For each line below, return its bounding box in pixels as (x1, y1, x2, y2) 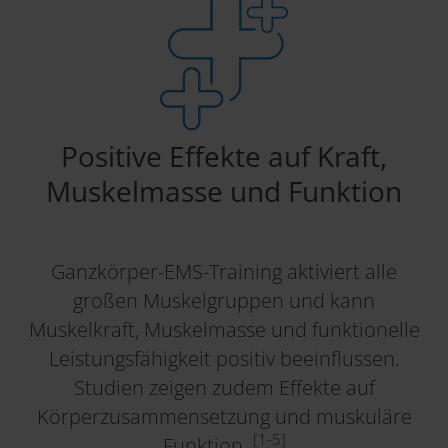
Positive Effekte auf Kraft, (61, 136, 387, 175)
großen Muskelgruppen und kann (73, 286, 375, 314)
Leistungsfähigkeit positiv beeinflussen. (48, 344, 400, 372)
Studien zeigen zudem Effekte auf (73, 373, 375, 401)
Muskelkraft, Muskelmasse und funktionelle (28, 315, 420, 343)
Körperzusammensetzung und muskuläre (36, 402, 412, 430)
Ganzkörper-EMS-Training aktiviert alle (51, 257, 397, 285)
